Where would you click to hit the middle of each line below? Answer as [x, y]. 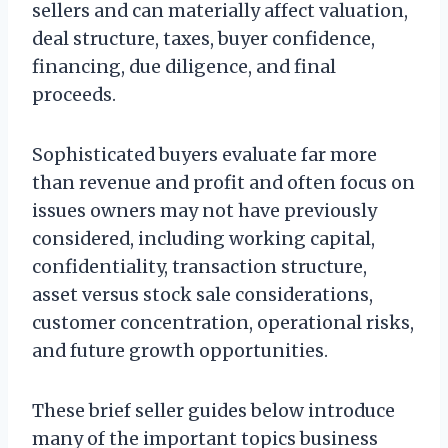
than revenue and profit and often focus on [223, 183]
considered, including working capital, [203, 239]
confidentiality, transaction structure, [199, 267]
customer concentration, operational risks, [223, 323]
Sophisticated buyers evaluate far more [204, 155]
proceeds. [74, 95]
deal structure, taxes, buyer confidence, [203, 39]
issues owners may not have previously [204, 211]
